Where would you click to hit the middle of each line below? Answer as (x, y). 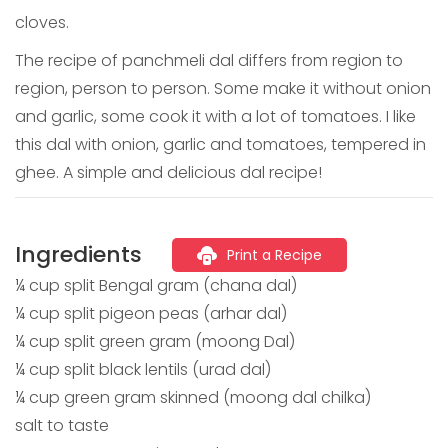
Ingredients (78, 254)
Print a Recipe (274, 254)
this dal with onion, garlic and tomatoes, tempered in (220, 144)
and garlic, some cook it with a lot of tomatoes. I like (215, 116)
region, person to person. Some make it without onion (223, 88)
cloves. (42, 22)
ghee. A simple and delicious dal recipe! (168, 172)
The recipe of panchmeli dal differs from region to (209, 60)
